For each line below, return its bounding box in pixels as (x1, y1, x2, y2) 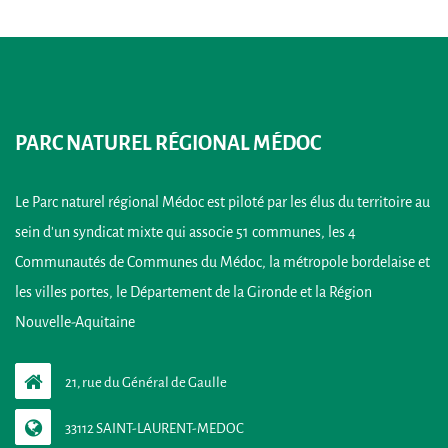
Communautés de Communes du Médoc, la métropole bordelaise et (15, 252, 430, 272)
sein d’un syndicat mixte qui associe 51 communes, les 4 (15, 222, 356, 242)
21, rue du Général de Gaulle (65, 372, 227, 392)
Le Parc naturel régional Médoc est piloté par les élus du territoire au (15, 192, 430, 212)
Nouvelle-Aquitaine (15, 312, 135, 332)
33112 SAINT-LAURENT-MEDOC (65, 418, 244, 438)
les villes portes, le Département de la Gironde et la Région (15, 282, 372, 302)
